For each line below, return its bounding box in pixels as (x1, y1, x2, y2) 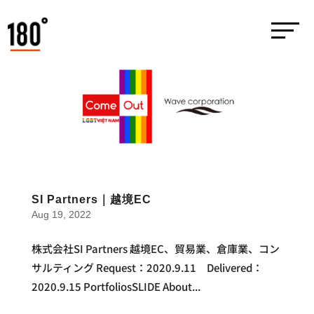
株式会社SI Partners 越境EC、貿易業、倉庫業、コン (31, 241, 280, 257)
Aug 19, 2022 (31, 209, 91, 221)
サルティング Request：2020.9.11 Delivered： (31, 260, 263, 275)
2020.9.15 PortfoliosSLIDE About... (31, 279, 200, 294)
